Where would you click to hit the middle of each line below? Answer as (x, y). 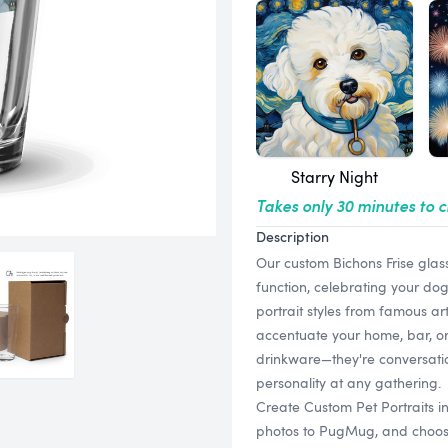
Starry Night (335, 177)
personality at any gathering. (348, 382)
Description (292, 236)
